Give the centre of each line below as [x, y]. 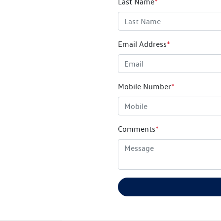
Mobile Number [145, 87]
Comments [137, 129]
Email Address [142, 44]
